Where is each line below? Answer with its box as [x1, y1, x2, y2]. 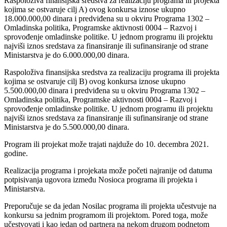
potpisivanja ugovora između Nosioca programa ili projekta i [4, 175, 197, 184]
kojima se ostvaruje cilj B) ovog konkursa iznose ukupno [4, 77, 185, 86]
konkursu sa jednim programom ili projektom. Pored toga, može [4, 210, 208, 219]
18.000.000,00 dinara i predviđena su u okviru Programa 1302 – [4, 14, 209, 23]
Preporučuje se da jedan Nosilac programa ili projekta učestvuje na [4, 201, 216, 210]
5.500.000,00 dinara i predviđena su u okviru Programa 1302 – [4, 86, 205, 95]
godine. [4, 148, 28, 158]
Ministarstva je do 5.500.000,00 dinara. [4, 122, 129, 131]
